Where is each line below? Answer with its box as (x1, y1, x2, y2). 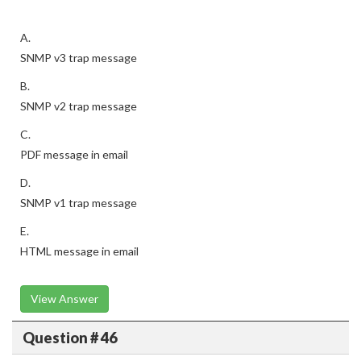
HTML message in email (20, 244, 139, 258)
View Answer (31, 292, 98, 305)
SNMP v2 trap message (20, 99, 137, 113)
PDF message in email (20, 147, 128, 161)
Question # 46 (22, 328, 117, 346)
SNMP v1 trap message (20, 196, 137, 210)
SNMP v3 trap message (20, 51, 137, 64)
